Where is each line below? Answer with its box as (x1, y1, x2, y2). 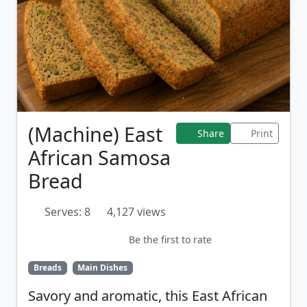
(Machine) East (28, 121, 162, 147)
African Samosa (28, 144, 171, 171)
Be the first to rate (128, 232, 212, 246)
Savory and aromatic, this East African (28, 286, 267, 306)
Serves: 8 (45, 204, 90, 219)
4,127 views (107, 204, 166, 219)
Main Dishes (77, 262, 128, 273)
